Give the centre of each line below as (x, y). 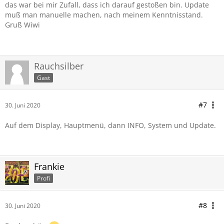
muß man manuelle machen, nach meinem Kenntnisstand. (104, 15)
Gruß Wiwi (22, 25)
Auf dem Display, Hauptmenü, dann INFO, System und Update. (110, 125)
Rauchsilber (59, 66)
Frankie (49, 166)
